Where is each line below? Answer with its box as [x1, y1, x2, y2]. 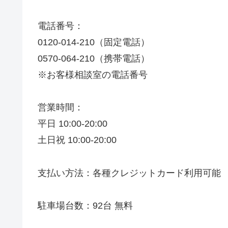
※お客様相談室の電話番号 [38, 69, 148, 80]
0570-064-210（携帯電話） [38, 53, 150, 64]
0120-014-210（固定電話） [38, 37, 150, 47]
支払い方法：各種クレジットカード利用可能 [38, 167, 221, 178]
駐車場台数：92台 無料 [38, 200, 133, 211]
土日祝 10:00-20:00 [38, 135, 117, 146]
